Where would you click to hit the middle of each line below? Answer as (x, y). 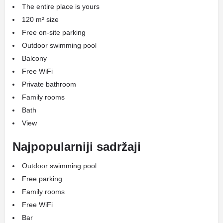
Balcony (34, 58)
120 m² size (40, 19)
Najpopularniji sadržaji (77, 147)
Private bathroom (49, 84)
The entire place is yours (61, 6)
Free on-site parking (54, 32)
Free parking (42, 179)
